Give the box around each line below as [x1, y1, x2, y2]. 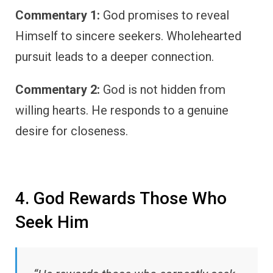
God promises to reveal [100, 8, 229, 23]
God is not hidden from [100, 82, 225, 97]
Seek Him [15, 212, 89, 233]
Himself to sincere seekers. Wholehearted [15, 29, 241, 44]
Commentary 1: [15, 8, 100, 23]
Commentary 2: [15, 82, 100, 97]
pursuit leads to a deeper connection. [15, 49, 214, 65]
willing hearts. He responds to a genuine [15, 103, 229, 118]
